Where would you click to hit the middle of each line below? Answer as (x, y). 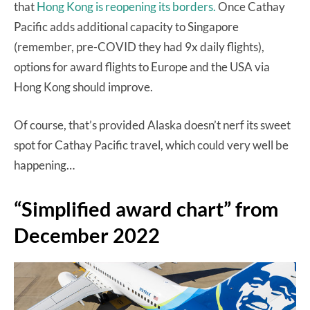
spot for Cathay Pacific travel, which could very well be (151, 145)
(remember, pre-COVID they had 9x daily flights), (139, 46)
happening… (44, 165)
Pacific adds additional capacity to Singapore (126, 26)
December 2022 (87, 235)
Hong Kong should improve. (83, 86)
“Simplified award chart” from (146, 208)
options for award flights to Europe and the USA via (142, 66)
